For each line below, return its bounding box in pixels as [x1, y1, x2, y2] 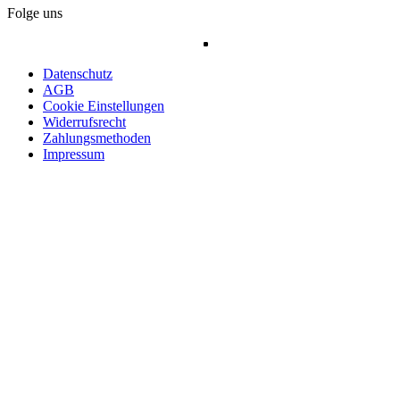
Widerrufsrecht [43, 114, 126, 130]
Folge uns [7, 5, 62, 21]
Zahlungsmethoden [43, 130, 151, 146]
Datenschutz [43, 66, 112, 82]
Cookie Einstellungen [43, 98, 164, 114]
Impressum [43, 146, 104, 162]
